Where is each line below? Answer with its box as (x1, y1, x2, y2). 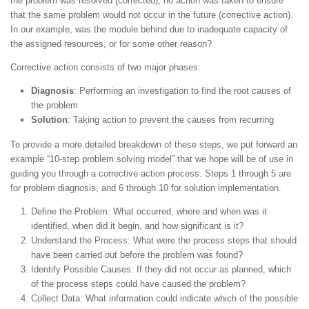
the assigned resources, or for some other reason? (10, 38, 212, 49)
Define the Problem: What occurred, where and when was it (31, 206, 267, 217)
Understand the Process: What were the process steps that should (31, 235, 297, 246)
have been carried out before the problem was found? (31, 250, 243, 261)
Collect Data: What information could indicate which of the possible (31, 293, 298, 304)
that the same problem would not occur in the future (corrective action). (10, 9, 293, 20)
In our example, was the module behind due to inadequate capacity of (10, 23, 288, 34)
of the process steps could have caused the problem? (31, 279, 246, 290)
